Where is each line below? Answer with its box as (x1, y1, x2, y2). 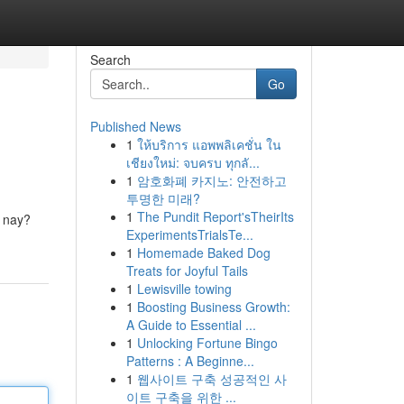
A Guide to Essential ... (125, 316, 256, 334)
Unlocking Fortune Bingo (136, 334, 278, 352)
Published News (89, 117, 181, 135)
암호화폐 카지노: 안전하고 (136, 171, 287, 189)
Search (89, 50, 131, 69)
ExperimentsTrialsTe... (125, 225, 253, 243)
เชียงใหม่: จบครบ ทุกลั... (125, 153, 260, 171)
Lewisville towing (136, 280, 232, 298)
